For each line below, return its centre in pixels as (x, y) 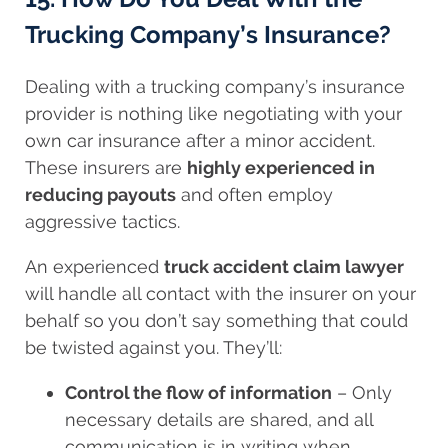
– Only (362, 392)
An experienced (94, 266)
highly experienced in (281, 167)
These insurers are (106, 167)
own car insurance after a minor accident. (200, 140)
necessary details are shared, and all (219, 419)
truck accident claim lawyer (284, 266)
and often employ (254, 194)
